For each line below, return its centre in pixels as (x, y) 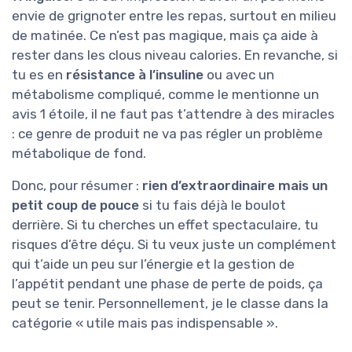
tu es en (39, 75)
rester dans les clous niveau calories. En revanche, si (175, 55)
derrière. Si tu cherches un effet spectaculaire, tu (165, 225)
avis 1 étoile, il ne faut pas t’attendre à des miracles (173, 114)
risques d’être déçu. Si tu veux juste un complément (174, 245)
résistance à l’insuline (135, 75)
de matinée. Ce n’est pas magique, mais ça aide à (165, 36)
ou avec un (239, 75)
